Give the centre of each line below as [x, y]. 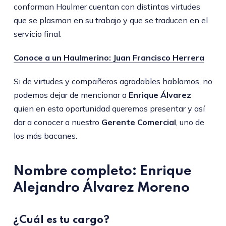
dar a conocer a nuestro [56, 122]
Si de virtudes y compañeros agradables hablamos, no [113, 81]
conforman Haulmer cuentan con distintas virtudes [107, 7]
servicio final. [37, 34]
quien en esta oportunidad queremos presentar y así [109, 109]
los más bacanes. [45, 136]
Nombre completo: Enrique [102, 172]
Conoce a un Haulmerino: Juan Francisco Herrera [109, 58]
